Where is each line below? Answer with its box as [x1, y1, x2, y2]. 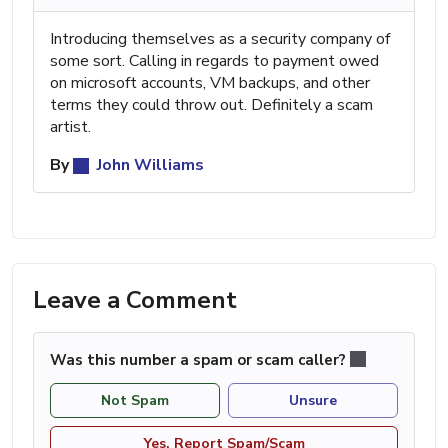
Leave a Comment [33, 283, 237, 316]
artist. [50, 115, 91, 138]
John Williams [93, 153, 204, 176]
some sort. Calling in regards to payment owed [50, 49, 379, 72]
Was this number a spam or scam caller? [50, 349, 350, 370]
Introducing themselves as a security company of [50, 27, 390, 50]
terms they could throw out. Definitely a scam [50, 93, 373, 116]
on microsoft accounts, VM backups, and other [50, 71, 370, 94]
